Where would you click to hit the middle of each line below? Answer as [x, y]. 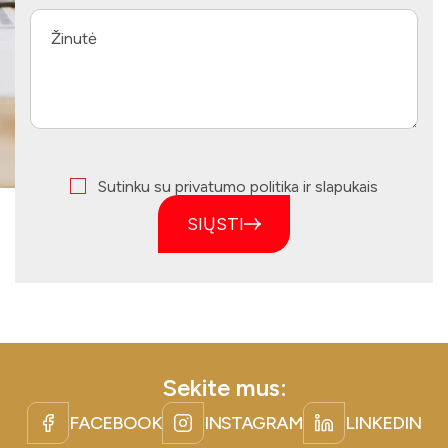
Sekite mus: [224, 387]
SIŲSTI [215, 223]
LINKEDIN [383, 422]
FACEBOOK [115, 422]
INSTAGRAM [253, 422]
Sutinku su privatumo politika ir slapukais [238, 186]
